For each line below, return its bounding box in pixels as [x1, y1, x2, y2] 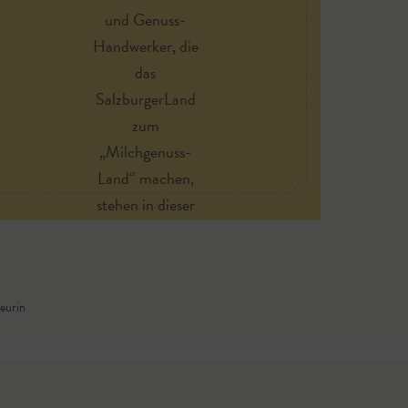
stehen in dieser [96, 192, 195, 217]
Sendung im [107, 219, 184, 243]
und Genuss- [105, 7, 187, 32]
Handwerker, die [92, 34, 199, 58]
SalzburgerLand [95, 87, 196, 111]
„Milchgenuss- [99, 139, 192, 164]
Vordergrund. [102, 245, 189, 270]
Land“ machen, [97, 166, 194, 190]
